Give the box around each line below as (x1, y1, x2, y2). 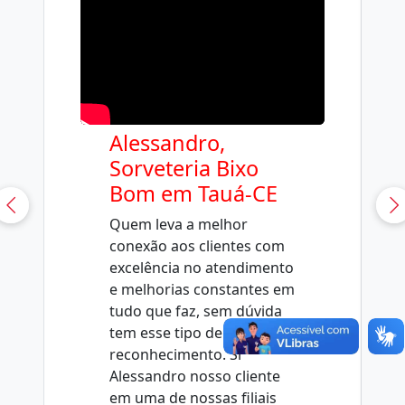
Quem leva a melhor (109, 213, 248, 234)
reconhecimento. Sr (109, 344, 244, 364)
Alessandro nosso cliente (109, 365, 280, 386)
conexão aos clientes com (109, 235, 285, 256)
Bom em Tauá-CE (109, 178, 278, 208)
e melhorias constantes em (109, 278, 295, 299)
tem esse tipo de (109, 322, 222, 343)
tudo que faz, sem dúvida (109, 300, 282, 321)
